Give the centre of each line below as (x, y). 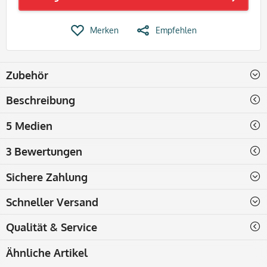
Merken (104, 30)
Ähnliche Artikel (47, 252)
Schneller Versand (52, 202)
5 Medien (29, 125)
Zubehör (27, 75)
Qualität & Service (52, 227)
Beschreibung (41, 100)
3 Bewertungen (44, 151)
